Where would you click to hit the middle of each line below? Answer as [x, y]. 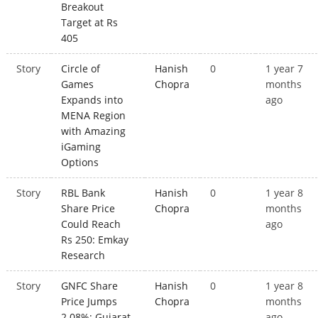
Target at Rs [90, 23]
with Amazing [94, 131]
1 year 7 [285, 69]
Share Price [88, 209]
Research [83, 256]
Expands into [92, 100]
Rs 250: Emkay [95, 240]
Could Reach [91, 224]
